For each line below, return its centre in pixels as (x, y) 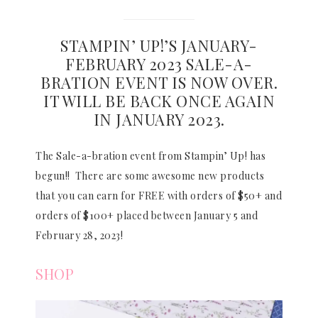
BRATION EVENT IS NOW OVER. (159, 82)
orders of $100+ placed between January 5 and (147, 215)
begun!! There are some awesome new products (150, 175)
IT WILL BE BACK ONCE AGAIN (159, 100)
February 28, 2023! (79, 235)
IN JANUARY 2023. (159, 119)
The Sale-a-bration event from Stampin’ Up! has (150, 155)
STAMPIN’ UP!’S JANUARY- (159, 45)
